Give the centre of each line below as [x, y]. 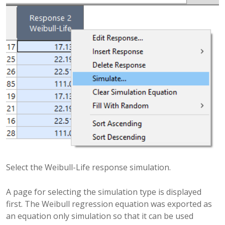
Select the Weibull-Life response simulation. [88, 167]
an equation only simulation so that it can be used [100, 216]
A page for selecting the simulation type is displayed [104, 192]
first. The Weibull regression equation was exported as [109, 204]
